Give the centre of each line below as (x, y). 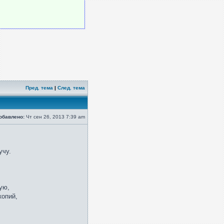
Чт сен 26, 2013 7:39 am (55, 117)
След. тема (71, 88)
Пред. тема (39, 88)
